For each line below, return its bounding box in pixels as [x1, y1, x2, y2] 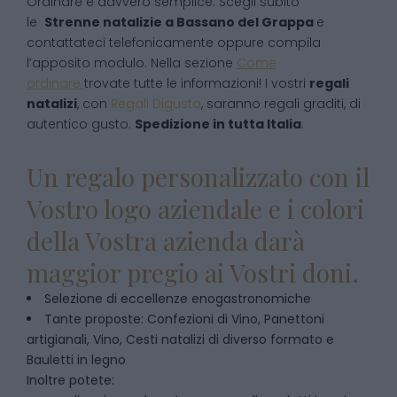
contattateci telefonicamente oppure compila [27, 34, 321, 51]
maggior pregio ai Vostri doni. [27, 256, 359, 289]
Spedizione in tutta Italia [135, 115, 301, 133]
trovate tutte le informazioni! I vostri [84, 74, 309, 92]
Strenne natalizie [44, 13, 162, 31]
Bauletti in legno [27, 351, 126, 369]
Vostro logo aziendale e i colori [27, 192, 364, 225]
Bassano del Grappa [176, 13, 316, 31]
